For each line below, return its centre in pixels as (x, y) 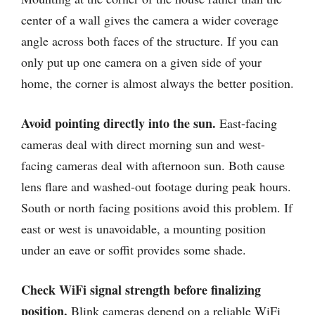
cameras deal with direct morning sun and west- (143, 144)
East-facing (246, 123)
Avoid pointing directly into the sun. (118, 123)
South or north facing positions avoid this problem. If (157, 207)
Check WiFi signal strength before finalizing (141, 290)
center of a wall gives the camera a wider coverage (150, 20)
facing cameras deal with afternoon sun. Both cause (153, 165)
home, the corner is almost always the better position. (157, 83)
